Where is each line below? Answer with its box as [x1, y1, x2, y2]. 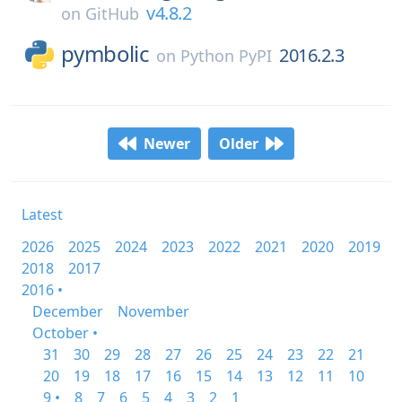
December [32, 301, 103, 321]
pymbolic [61, 39, 150, 68]
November [118, 301, 189, 321]
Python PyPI [180, 45, 273, 66]
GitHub [85, 3, 139, 24]
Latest [22, 205, 63, 224]
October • [32, 323, 98, 343]
